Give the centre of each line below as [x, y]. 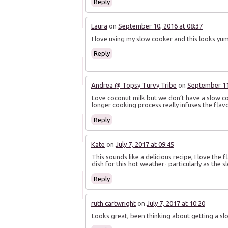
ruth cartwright [113, 203]
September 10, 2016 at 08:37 [160, 26]
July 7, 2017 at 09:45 [145, 144]
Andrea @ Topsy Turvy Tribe [134, 85]
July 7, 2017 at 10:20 [176, 203]
